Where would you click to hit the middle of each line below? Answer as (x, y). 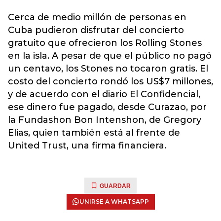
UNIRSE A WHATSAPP (114, 202)
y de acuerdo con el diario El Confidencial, (104, 94)
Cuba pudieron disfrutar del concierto (96, 30)
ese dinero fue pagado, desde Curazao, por (107, 107)
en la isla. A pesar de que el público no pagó (110, 56)
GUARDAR (115, 186)
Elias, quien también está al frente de (94, 133)
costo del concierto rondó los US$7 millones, (110, 81)
